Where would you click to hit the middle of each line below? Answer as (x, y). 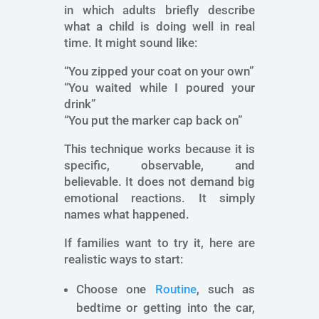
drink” (80, 104)
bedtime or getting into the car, (166, 308)
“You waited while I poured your (159, 88)
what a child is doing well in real (159, 27)
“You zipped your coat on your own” (159, 72)
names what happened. (126, 215)
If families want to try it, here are (159, 243)
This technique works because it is (159, 149)
